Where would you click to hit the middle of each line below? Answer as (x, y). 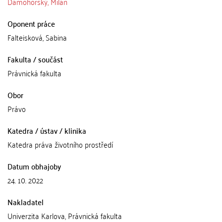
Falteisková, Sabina (37, 37)
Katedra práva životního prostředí (60, 144)
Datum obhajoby (34, 166)
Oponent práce (31, 23)
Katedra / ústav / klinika (47, 130)
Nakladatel (26, 202)
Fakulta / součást (35, 59)
